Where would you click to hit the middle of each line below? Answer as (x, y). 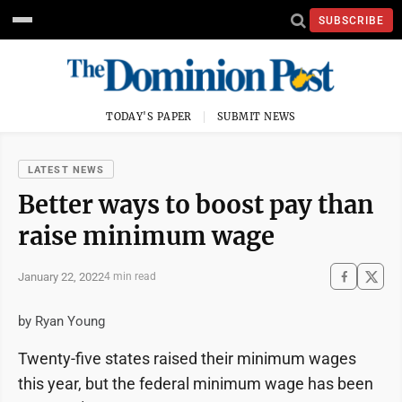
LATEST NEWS (66, 170)
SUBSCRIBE (351, 20)
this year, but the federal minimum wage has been (196, 384)
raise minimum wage (146, 236)
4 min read (130, 276)
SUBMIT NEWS (257, 117)
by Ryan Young (61, 321)
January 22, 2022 (61, 276)
